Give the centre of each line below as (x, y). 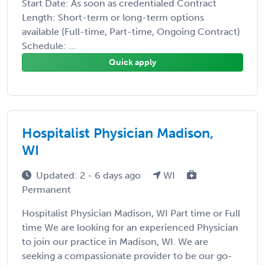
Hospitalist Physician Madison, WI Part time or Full (131, 213)
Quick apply (132, 62)
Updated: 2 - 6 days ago (90, 175)
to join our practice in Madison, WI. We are (115, 241)
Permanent (46, 189)
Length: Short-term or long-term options (113, 17)
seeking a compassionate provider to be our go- (127, 256)
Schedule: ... (49, 46)
